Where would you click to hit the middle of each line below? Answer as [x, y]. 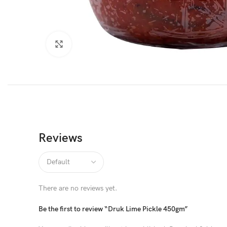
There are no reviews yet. [78, 188]
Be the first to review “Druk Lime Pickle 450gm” [113, 209]
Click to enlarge [94, 44]
